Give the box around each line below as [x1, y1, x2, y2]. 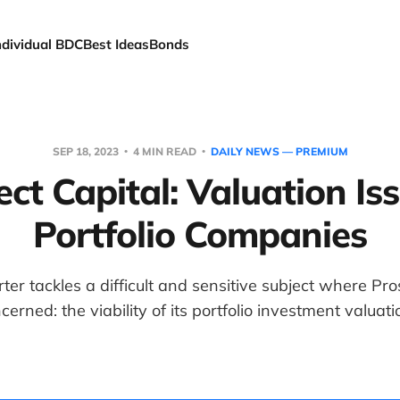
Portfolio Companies [33, 212, 367, 256]
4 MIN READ [129, 145, 199, 158]
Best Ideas [83, 36, 150, 53]
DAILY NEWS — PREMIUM [210, 145, 348, 158]
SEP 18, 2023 [52, 145, 121, 158]
